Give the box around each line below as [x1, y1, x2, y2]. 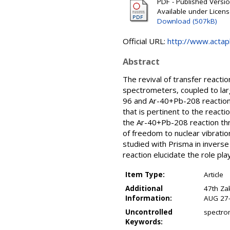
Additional [125, 184, 163, 193]
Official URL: [123, 36, 167, 46]
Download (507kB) [157, 16, 217, 26]
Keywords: [125, 217, 163, 226]
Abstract [123, 55, 160, 67]
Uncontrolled [125, 207, 172, 217]
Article [204, 170, 223, 179]
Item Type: [125, 170, 165, 179]
